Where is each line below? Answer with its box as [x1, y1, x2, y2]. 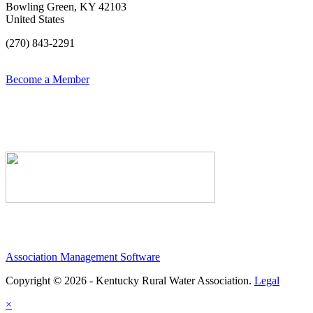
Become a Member [6, 73, 89, 85]
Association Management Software [6, 251, 160, 263]
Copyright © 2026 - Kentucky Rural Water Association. [6, 275, 254, 287]
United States [6, 13, 64, 25]
